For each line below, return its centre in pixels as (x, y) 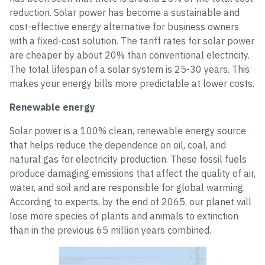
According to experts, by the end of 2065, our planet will (130, 202)
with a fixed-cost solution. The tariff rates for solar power (132, 41)
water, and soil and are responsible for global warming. (127, 188)
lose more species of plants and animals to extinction (124, 216)
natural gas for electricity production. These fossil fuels (128, 159)
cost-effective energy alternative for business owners (124, 27)
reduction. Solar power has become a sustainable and (125, 12)
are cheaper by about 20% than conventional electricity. (130, 55)
